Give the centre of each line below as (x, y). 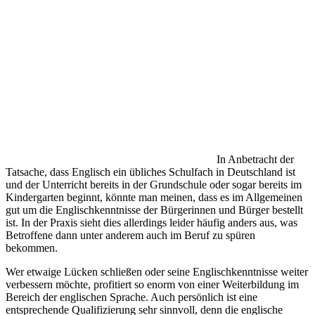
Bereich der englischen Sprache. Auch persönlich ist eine (131, 297)
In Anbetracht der (255, 159)
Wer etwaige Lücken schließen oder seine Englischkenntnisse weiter (157, 271)
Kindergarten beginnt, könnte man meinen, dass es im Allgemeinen (154, 197)
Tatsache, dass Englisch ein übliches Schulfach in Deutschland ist (150, 172)
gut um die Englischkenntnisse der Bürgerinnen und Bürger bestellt (154, 210)
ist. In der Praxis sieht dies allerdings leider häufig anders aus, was (152, 222)
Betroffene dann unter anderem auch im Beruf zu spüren (130, 235)
